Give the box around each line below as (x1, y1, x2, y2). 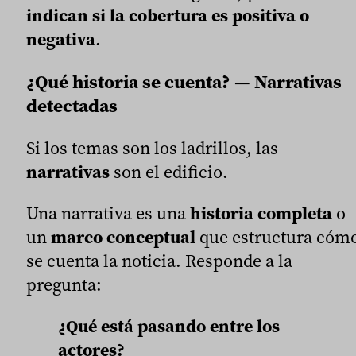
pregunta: (26, 273, 102, 297)
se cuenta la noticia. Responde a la (26, 249, 292, 273)
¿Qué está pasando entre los (58, 314, 280, 339)
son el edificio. (110, 160, 228, 184)
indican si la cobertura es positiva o (26, 3, 309, 28)
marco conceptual (51, 225, 195, 250)
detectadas (26, 92, 118, 118)
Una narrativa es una (26, 201, 190, 226)
